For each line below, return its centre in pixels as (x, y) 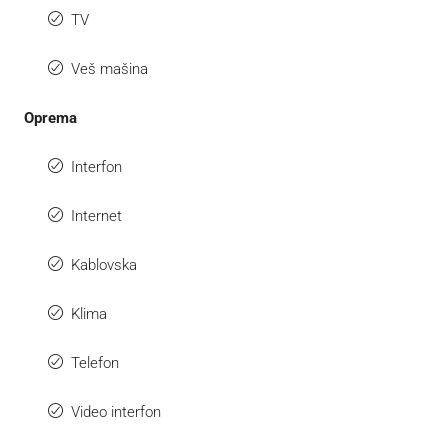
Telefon (95, 362)
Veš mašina (109, 68)
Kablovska (104, 264)
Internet (96, 215)
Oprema (50, 117)
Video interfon (116, 411)
